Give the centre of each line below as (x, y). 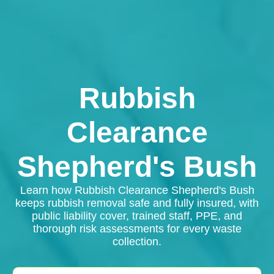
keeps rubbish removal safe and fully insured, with (137, 203)
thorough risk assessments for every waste (137, 228)
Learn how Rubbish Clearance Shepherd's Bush (137, 190)
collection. (137, 241)
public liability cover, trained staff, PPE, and (137, 216)
